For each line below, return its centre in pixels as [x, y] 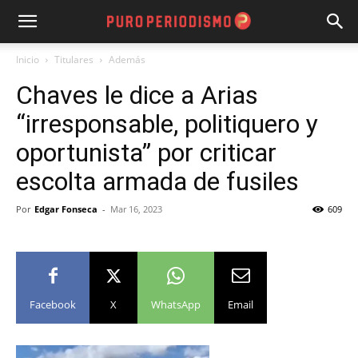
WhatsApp [176, 304]
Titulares [74, 60]
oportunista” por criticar [146, 153]
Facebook [53, 304]
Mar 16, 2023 [136, 209]
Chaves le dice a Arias [137, 95]
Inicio [28, 60]
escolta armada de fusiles [157, 181]
